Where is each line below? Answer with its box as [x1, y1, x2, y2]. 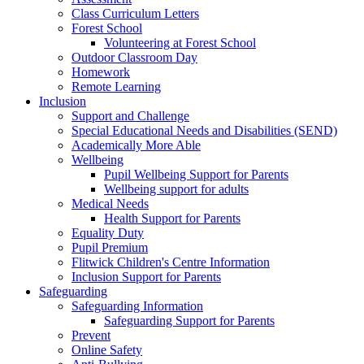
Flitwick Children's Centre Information [71, 255, 270, 269]
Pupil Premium [71, 240, 148, 254]
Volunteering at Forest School [104, 36, 256, 50]
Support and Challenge [71, 109, 189, 123]
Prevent [71, 328, 110, 342]
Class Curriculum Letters [71, 6, 199, 20]
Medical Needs [71, 197, 149, 210]
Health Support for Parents [104, 211, 240, 225]
